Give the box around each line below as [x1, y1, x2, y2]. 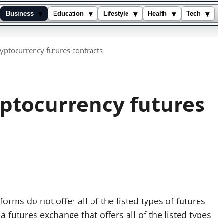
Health [148, 10, 167, 17]
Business [6, 10, 34, 17]
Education [53, 10, 84, 17]
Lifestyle [103, 10, 128, 17]
